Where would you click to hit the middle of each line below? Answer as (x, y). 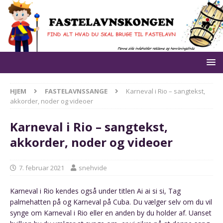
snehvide (93, 167)
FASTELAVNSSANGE (76, 91)
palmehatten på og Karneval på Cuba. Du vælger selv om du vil (111, 202)
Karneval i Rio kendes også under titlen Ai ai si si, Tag (95, 191)
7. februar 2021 (42, 167)
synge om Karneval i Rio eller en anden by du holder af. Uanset (111, 213)
